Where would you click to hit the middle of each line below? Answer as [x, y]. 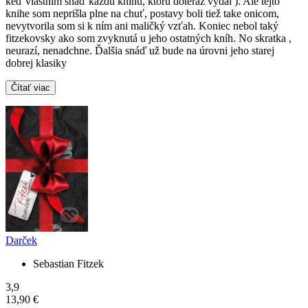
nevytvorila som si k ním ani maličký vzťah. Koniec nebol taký [142, 26]
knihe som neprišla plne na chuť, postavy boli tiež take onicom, [142, 14]
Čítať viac [31, 88]
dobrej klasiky [36, 63]
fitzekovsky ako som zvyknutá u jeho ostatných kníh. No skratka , [148, 38]
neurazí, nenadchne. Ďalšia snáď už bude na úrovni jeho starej [140, 51]
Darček [21, 241]
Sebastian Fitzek [68, 264]
